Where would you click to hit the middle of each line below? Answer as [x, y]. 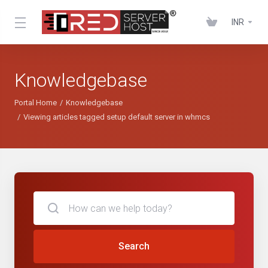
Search [134, 246]
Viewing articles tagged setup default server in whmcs [117, 117]
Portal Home [36, 103]
